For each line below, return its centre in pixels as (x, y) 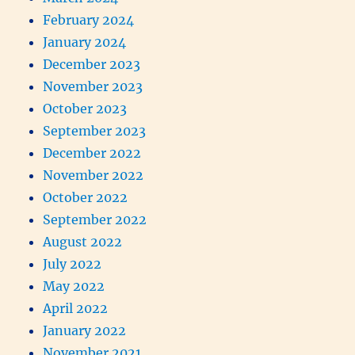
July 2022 (73, 263)
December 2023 (92, 64)
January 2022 (85, 330)
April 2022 (76, 308)
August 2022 (83, 241)
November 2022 (94, 175)
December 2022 (92, 153)
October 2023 (85, 108)
